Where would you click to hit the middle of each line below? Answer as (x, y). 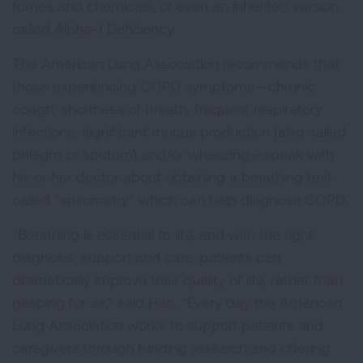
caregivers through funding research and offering (171, 348)
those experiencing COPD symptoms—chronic (164, 86)
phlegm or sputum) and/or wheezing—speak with (173, 154)
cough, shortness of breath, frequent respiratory (167, 109)
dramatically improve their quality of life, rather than (177, 280)
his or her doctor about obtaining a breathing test (172, 177)
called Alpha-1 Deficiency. (94, 28)
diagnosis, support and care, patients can (146, 257)
